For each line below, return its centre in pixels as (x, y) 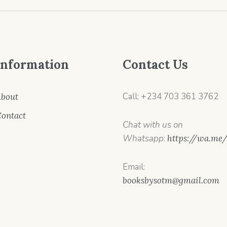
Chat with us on (153, 125)
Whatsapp (143, 139)
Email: (134, 167)
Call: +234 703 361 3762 (170, 97)
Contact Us (155, 65)
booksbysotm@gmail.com (171, 181)
